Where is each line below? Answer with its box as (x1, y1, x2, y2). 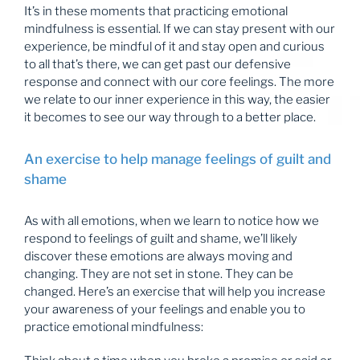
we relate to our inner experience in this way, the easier (24, 92, 330, 108)
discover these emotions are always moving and (24, 248, 292, 264)
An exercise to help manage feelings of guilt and (24, 150, 331, 167)
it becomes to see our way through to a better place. (24, 110, 316, 125)
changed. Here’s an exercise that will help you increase (24, 284, 325, 299)
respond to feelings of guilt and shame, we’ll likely (24, 231, 297, 246)
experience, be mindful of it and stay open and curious (24, 39, 325, 55)
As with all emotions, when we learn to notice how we (24, 213, 319, 228)
